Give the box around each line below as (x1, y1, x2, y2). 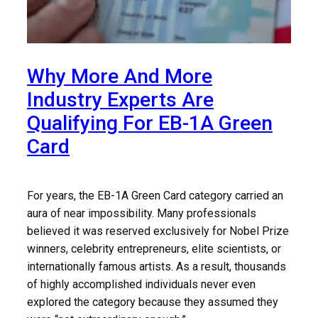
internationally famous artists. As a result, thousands (27, 259, 286, 273)
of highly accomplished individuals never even (27, 277, 256, 291)
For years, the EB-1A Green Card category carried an (27, 188, 283, 202)
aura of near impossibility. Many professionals (27, 206, 256, 220)
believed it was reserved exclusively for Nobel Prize (27, 224, 289, 238)
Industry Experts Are (27, 88, 214, 112)
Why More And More (27, 65, 212, 89)
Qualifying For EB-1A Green (27, 111, 273, 136)
